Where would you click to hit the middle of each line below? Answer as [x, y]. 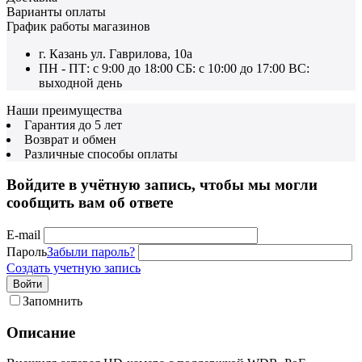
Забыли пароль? [91, 252]
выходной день [80, 82]
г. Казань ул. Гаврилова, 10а [116, 53]
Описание [41, 332]
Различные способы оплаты [101, 154]
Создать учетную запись [74, 268]
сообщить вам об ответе [90, 203]
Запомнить [53, 301]
